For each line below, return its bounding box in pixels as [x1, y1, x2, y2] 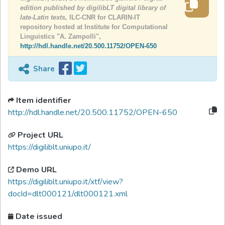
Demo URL [16, 164, 57, 175]
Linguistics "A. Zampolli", [20, 33, 101, 40]
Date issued [16, 211, 62, 222]
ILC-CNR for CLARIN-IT [69, 14, 140, 21]
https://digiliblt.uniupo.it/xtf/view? [8, 176, 123, 187]
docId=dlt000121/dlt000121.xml [8, 188, 128, 199]
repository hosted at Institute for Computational [20, 23, 168, 31]
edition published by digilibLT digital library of [20, 4, 166, 12]
